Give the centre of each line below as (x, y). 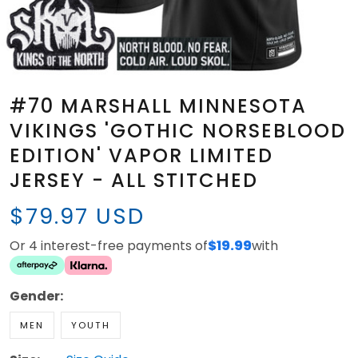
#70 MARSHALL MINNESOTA (158, 106)
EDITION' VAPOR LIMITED (141, 156)
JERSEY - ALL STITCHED (134, 181)
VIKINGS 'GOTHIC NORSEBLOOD (178, 131)
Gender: (36, 296)
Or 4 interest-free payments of (109, 246)
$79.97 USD (77, 217)
